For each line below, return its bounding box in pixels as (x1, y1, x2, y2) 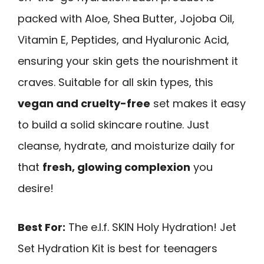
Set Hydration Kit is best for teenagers (18, 241, 217, 256)
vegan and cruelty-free (18, 95, 150, 111)
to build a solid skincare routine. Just (18, 117, 209, 132)
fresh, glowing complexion (42, 159, 190, 174)
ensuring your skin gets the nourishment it (18, 53, 238, 68)
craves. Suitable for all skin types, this (18, 74, 213, 90)
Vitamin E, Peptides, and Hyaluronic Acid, (18, 32, 229, 47)
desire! (18, 180, 54, 196)
